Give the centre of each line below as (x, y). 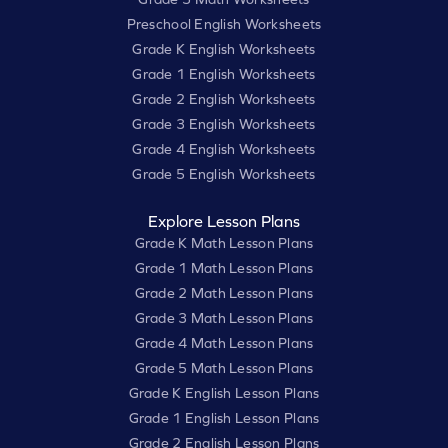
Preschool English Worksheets (224, 24)
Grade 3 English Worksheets (224, 124)
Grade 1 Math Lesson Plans (224, 268)
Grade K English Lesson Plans (224, 393)
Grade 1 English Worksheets (224, 74)
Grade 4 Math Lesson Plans (224, 343)
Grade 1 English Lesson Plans (224, 418)
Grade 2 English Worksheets (224, 99)
